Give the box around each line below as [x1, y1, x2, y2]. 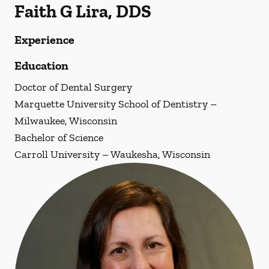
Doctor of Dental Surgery [14, 80, 132, 94]
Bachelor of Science [14, 131, 103, 144]
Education [14, 58, 68, 73]
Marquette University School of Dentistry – [14, 97, 217, 110]
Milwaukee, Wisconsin [14, 114, 117, 127]
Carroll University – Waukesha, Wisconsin [14, 148, 210, 161]
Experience [14, 32, 74, 47]
